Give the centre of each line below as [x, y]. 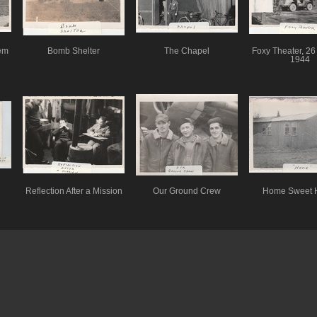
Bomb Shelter [74, 51]
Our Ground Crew [187, 191]
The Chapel [187, 51]
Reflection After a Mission [74, 191]
